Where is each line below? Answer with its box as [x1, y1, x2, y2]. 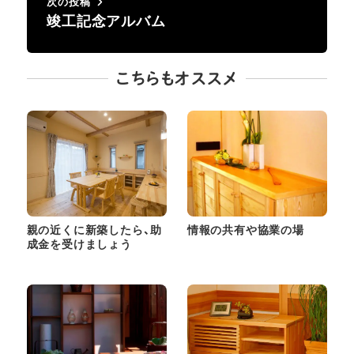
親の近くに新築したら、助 [26, 222, 163, 236]
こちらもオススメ [116, 70, 238, 86]
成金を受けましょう [26, 236, 132, 250]
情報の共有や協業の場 [186, 222, 304, 236]
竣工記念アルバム [47, 13, 166, 29]
